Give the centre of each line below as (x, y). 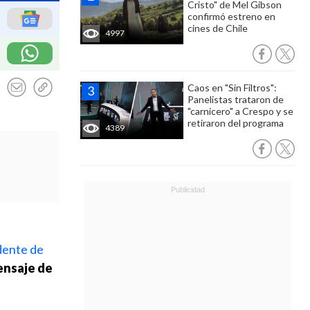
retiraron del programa (236, 123)
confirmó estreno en (231, 16)
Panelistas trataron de (236, 99)
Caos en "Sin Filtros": (232, 88)
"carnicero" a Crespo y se (240, 111)
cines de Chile (218, 28)
